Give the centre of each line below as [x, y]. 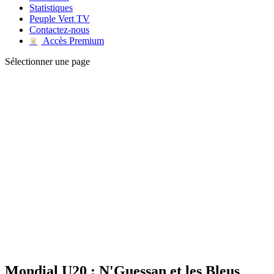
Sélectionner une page [47, 61]
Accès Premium [72, 41]
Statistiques [51, 8]
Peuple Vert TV [60, 19]
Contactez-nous [59, 30]
